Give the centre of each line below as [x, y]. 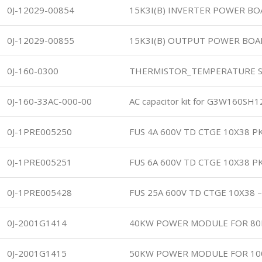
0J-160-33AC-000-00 [49, 101]
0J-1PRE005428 [39, 192]
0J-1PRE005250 [39, 131]
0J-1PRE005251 [39, 162]
